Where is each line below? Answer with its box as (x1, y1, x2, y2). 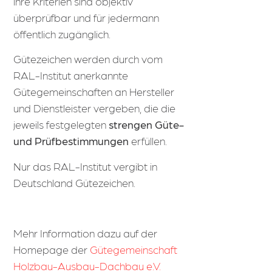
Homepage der (13, 242, 90, 256)
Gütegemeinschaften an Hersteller (13, 85, 175, 98)
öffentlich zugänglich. (13, 27, 111, 41)
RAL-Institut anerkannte (13, 69, 129, 82)
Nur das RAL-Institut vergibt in (13, 159, 158, 172)
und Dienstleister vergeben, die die (13, 101, 176, 115)
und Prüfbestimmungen (13, 134, 129, 148)
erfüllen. (129, 134, 168, 148)
